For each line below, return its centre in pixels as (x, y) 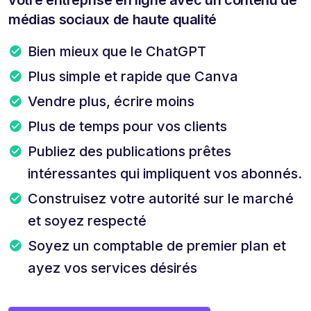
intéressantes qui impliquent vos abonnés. (165, 173)
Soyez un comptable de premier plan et (157, 245)
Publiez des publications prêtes (129, 151)
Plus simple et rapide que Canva (133, 76)
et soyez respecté (87, 220)
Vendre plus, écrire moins (111, 101)
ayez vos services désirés (112, 268)
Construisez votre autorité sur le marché (161, 198)
